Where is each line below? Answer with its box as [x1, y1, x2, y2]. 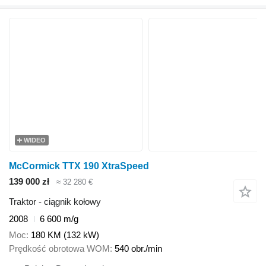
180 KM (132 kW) [31, 229, 99, 240]
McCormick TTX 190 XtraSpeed [9, 160, 149, 171]
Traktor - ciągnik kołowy [9, 197, 101, 207]
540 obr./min [115, 243, 162, 254]
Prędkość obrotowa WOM [9, 243, 110, 254]
